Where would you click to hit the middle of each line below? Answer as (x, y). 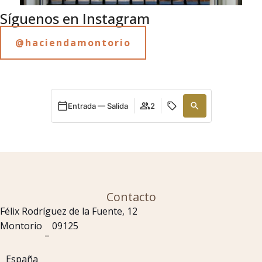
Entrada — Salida (98, 106)
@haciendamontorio (73, 43)
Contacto (131, 197)
